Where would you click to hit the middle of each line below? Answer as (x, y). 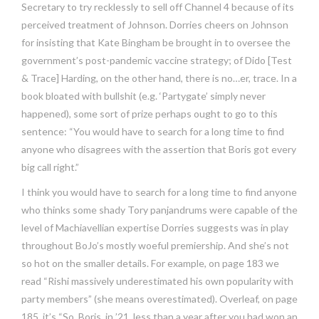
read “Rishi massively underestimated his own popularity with (157, 281)
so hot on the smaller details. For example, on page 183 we (150, 263)
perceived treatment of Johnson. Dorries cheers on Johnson (155, 25)
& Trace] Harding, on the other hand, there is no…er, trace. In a (159, 78)
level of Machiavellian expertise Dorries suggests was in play (155, 228)
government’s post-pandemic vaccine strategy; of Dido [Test (157, 61)
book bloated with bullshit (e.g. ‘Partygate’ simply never (143, 96)
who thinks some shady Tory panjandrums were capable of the (159, 210)
